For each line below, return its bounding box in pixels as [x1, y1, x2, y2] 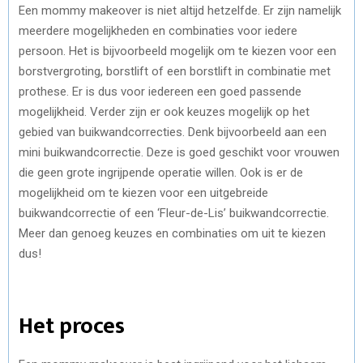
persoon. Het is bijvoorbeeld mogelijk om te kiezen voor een [19, 43, 336, 58]
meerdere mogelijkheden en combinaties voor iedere [19, 23, 297, 38]
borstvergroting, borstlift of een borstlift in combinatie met [19, 63, 331, 79]
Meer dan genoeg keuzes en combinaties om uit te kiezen [19, 225, 326, 241]
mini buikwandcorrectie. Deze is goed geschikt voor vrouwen [19, 144, 340, 160]
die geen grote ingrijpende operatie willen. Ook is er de [19, 164, 303, 180]
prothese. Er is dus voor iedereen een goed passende [19, 83, 301, 99]
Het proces [19, 306, 125, 345]
